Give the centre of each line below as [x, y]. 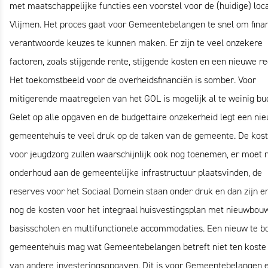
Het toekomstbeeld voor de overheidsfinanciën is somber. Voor [133, 80]
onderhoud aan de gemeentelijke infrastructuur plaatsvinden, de [136, 173]
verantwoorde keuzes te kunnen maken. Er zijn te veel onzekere [136, 43]
